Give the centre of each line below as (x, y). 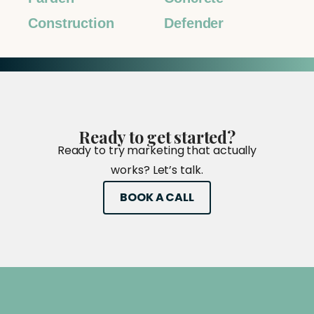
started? (205, 137)
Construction (71, 23)
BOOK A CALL (157, 197)
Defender (194, 23)
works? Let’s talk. (157, 170)
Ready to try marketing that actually (157, 150)
